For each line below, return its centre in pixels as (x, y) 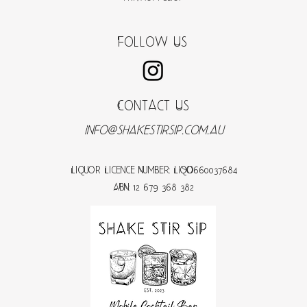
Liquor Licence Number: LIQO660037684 (153, 170)
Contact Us (153, 106)
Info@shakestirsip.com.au (153, 130)
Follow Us (152, 42)
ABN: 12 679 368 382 (153, 187)
